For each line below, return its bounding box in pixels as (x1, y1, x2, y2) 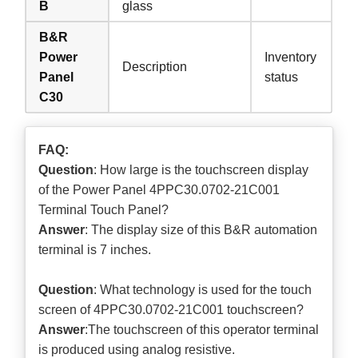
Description (122, 59, 188, 74)
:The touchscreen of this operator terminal (85, 322, 320, 336)
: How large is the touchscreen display (93, 162, 309, 177)
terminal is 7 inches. (38, 242, 152, 257)
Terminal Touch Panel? (38, 202, 169, 217)
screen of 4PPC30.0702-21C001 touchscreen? (38, 302, 304, 316)
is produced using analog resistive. (38, 342, 236, 356)
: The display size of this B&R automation (85, 222, 318, 237)
